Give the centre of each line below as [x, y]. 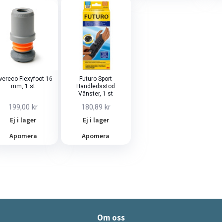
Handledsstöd [96, 86]
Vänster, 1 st [96, 93]
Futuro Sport [96, 79]
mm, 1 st [23, 86]
